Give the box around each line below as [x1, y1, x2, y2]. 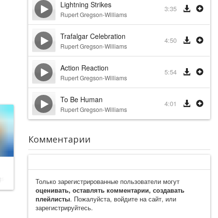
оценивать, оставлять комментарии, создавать [35, 185, 184, 195]
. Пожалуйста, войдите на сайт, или [70, 194, 176, 203]
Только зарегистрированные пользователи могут [35, 177, 180, 186]
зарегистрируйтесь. [35, 203, 93, 212]
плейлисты [35, 194, 70, 203]
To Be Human [60, 94, 103, 104]
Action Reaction [60, 63, 109, 73]
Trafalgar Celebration [60, 31, 126, 41]
